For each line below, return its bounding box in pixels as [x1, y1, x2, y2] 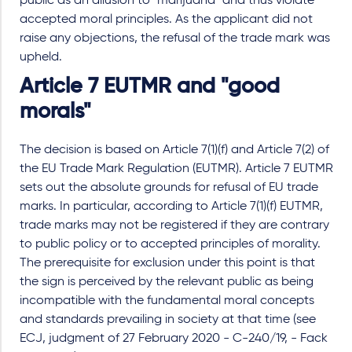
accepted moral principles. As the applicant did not [20, 13, 313, 27]
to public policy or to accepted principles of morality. [20, 238, 321, 251]
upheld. [20, 51, 62, 64]
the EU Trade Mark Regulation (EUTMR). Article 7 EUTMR [20, 163, 333, 176]
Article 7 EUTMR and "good [20, 76, 280, 98]
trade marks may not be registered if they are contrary [20, 219, 329, 233]
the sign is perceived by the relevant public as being [20, 276, 313, 289]
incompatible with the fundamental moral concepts [20, 295, 314, 308]
